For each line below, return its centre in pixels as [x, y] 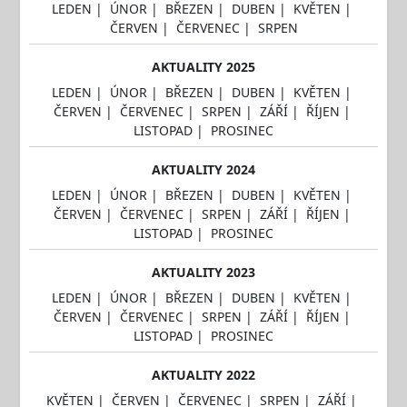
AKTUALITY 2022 [203, 374]
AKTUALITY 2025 [203, 66]
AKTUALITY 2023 [203, 272]
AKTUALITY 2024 [203, 169]
